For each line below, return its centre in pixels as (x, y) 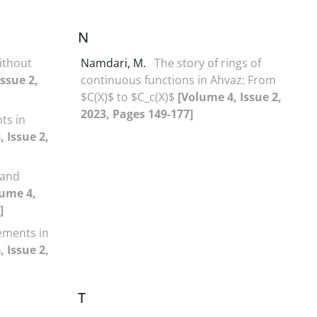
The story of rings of (208, 63)
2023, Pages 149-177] (137, 114)
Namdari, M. (115, 63)
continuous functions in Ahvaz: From (178, 80)
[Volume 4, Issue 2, (230, 97)
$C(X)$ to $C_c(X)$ (129, 97)
